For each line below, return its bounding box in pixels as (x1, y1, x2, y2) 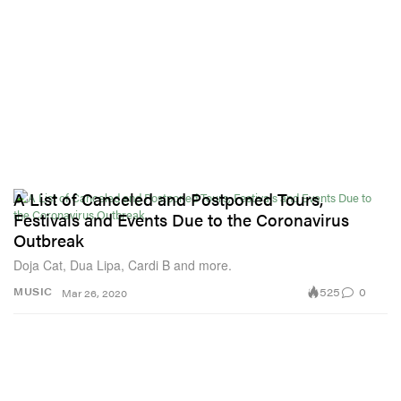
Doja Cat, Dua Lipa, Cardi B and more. (13, 255, 232, 274)
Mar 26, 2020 (62, 286, 127, 300)
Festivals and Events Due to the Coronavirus (13, 207, 349, 232)
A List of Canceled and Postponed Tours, (13, 186, 323, 211)
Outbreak (13, 227, 84, 252)
